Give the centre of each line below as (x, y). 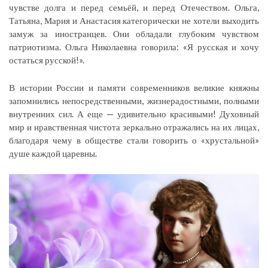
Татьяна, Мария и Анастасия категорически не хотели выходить (134, 21)
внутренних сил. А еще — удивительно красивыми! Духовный (134, 114)
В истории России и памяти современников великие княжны (134, 88)
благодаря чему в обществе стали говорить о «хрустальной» (134, 140)
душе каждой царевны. (53, 153)
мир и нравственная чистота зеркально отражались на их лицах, (134, 127)
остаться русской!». (47, 60)
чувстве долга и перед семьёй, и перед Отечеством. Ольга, (134, 7)
